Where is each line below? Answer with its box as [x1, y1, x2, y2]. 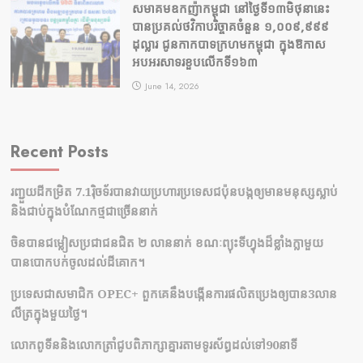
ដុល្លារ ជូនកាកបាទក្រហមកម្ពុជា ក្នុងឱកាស [131, 36, 326, 54]
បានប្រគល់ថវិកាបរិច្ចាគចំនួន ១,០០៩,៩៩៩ [131, 18, 329, 36]
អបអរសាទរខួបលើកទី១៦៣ [131, 53, 258, 72]
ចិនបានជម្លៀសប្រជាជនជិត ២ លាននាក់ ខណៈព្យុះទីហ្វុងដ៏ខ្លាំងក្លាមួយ [10, 234, 323, 251]
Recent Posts [10, 140, 109, 164]
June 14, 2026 [144, 79, 199, 93]
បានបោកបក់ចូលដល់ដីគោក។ [10, 254, 145, 271]
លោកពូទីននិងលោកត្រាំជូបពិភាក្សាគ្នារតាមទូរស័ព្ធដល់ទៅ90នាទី [10, 336, 297, 353]
